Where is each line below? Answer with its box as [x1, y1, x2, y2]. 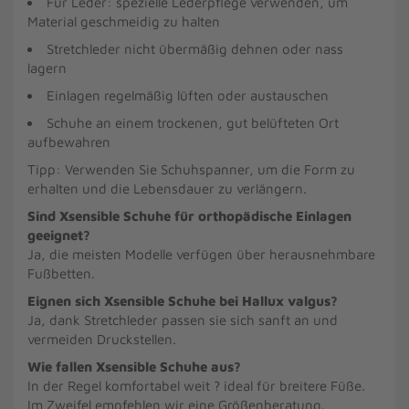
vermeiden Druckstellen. [27, 331, 176, 347]
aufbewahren [27, 134, 110, 150]
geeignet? [27, 227, 90, 243]
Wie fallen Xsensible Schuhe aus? [27, 359, 241, 374]
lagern [27, 60, 67, 76]
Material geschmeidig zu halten [27, 14, 220, 29]
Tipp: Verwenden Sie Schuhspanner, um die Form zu [27, 162, 355, 177]
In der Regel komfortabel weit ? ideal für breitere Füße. [27, 378, 365, 393]
